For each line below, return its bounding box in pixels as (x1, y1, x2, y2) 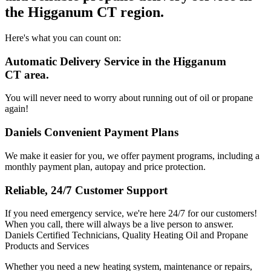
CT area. (5, 68, 49, 81)
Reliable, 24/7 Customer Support (5, 183, 168, 197)
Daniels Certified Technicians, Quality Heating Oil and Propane (5, 230, 248, 241)
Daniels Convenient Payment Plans (5, 126, 178, 139)
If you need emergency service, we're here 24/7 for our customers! (5, 208, 257, 219)
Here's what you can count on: (5, 32, 121, 43)
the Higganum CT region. (5, 4, 164, 21)
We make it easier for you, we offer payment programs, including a (5, 150, 260, 161)
